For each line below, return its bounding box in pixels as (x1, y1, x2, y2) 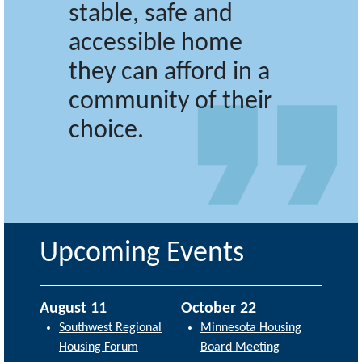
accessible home (69, 31, 242, 57)
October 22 (181, 301, 256, 318)
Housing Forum (59, 341, 138, 355)
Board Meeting (200, 341, 280, 355)
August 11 (40, 301, 107, 318)
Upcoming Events (40, 239, 244, 269)
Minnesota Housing (200, 322, 301, 335)
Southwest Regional (59, 322, 162, 335)
